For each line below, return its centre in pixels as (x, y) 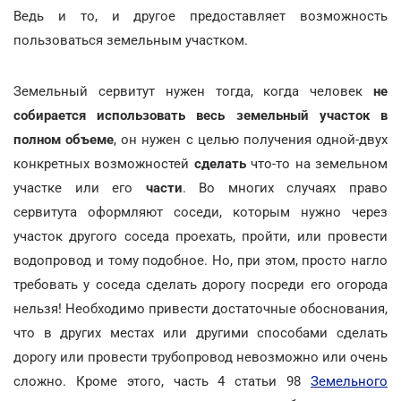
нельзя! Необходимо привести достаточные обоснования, (200, 308)
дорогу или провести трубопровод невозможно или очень (200, 357)
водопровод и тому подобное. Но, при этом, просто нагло (200, 260)
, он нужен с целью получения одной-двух (251, 139)
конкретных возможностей (104, 163)
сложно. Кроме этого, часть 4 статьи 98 (162, 381)
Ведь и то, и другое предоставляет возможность (200, 16)
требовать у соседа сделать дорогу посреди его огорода (200, 284)
